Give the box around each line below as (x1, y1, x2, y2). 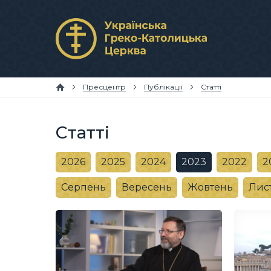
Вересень (122, 181, 172, 193)
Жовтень (188, 181, 233, 193)
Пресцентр (83, 82, 126, 91)
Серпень (61, 181, 106, 193)
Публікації (144, 82, 183, 91)
